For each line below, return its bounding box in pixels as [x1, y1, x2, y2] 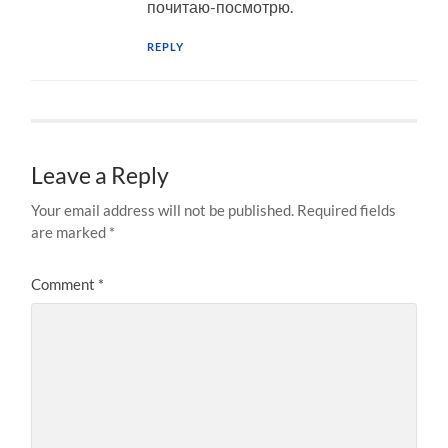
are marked [31, 222, 110, 241]
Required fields [297, 200, 397, 219]
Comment [31, 274, 99, 293]
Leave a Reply [31, 161, 170, 189]
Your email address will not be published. [31, 200, 295, 219]
